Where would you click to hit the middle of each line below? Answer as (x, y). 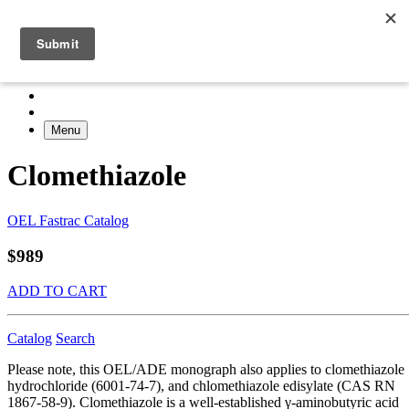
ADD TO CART (57, 291)
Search (75, 339)
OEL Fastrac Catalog (68, 220)
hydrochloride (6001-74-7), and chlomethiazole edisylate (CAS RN (201, 386)
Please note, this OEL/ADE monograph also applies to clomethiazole (206, 370)
